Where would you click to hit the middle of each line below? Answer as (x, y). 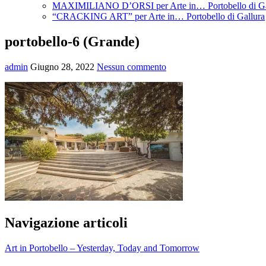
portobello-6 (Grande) (72, 41)
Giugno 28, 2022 (64, 66)
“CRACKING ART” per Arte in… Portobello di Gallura (159, 16)
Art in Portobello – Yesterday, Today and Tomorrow (102, 248)
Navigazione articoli (66, 222)
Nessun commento (132, 66)
